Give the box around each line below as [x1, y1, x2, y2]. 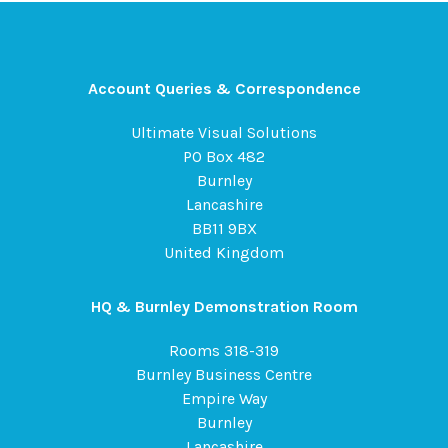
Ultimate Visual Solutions [131, 123, 317, 142]
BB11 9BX [191, 219, 257, 238]
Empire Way [181, 389, 267, 408]
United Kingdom [164, 243, 284, 262]
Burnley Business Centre [136, 365, 312, 384]
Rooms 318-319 [169, 341, 279, 360]
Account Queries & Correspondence [87, 79, 361, 98]
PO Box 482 [183, 147, 265, 166]
